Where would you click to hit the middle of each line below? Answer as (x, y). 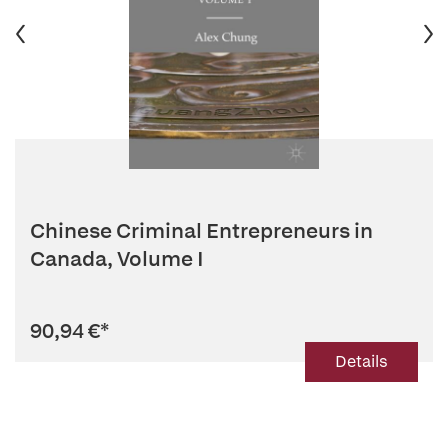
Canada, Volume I (117, 258)
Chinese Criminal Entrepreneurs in (201, 230)
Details (361, 361)
